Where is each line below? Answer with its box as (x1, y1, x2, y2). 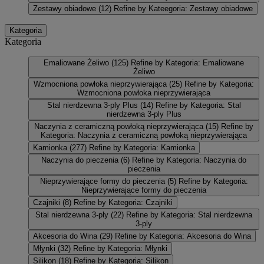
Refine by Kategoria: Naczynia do (132, 155, 246, 164)
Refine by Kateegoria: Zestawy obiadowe (114, 4, 253, 13)
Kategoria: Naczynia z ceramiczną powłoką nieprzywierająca (41, 130, 247, 140)
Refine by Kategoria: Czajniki (74, 197, 173, 207)
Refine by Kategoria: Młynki (73, 243, 167, 253)
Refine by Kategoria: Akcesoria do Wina (115, 231, 251, 240)
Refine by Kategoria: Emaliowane (131, 58, 244, 67)
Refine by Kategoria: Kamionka (89, 143, 195, 152)
